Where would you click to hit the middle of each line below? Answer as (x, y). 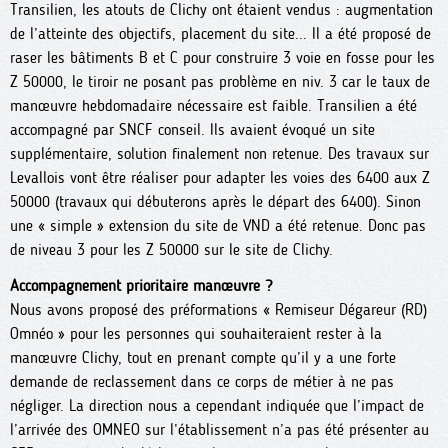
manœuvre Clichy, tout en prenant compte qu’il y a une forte (203, 357)
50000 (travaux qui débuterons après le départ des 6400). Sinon (215, 201)
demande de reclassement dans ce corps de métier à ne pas (202, 381)
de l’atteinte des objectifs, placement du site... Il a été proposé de (220, 33)
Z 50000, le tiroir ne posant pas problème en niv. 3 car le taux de (220, 81)
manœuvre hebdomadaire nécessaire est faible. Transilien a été (213, 105)
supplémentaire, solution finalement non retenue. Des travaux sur (219, 153)
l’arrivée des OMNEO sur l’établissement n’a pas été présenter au (219, 429)
